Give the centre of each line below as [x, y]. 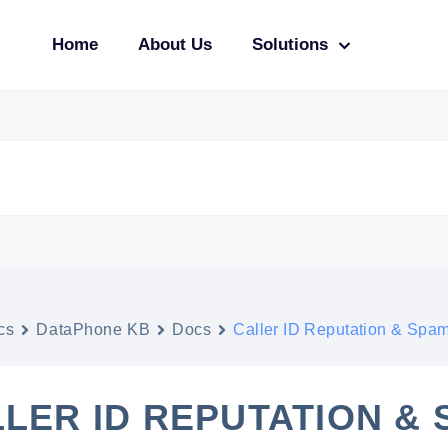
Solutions [290, 44]
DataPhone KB [93, 329]
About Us [175, 44]
